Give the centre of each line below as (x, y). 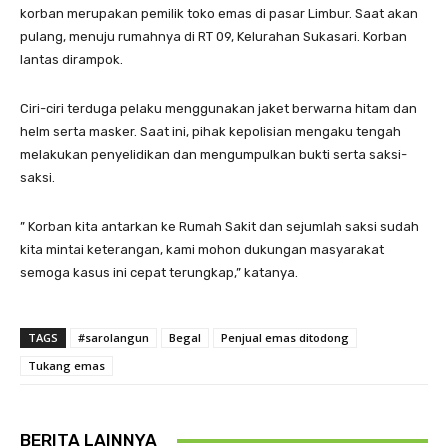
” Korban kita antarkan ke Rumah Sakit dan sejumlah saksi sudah (219, 227)
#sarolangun (113, 338)
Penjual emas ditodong (285, 338)
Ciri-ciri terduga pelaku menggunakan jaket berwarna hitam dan (218, 109)
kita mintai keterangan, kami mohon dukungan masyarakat (202, 250)
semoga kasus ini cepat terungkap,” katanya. (159, 273)
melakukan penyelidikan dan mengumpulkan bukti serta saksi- (213, 155)
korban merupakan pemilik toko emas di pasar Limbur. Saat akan (219, 14)
